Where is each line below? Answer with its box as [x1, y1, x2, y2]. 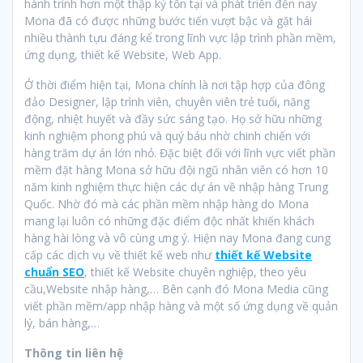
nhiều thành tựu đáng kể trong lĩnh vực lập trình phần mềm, [24, 29, 336, 45]
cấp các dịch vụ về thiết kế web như [24, 246, 215, 263]
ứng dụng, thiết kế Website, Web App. [24, 46, 221, 62]
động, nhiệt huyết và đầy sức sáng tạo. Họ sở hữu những [24, 110, 322, 126]
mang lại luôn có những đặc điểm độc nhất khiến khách [24, 212, 314, 228]
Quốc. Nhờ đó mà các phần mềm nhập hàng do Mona [24, 195, 309, 211]
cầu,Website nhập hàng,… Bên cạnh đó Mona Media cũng [24, 280, 328, 297]
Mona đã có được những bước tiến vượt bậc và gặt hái [24, 12, 312, 28]
